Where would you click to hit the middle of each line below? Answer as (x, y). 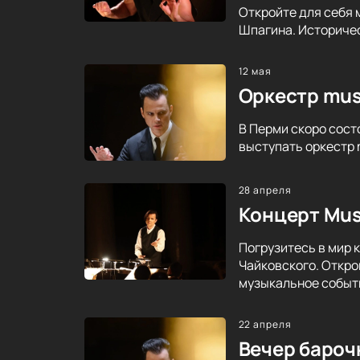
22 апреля (265, 324)
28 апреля (265, 190)
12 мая (255, 71)
